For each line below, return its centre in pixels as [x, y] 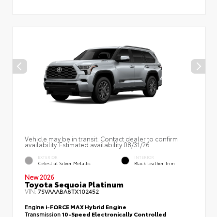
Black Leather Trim [155, 163]
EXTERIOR [48, 157]
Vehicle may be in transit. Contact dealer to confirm [101, 138]
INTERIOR [144, 157]
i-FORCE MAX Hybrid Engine [86, 206]
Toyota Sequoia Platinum [74, 184]
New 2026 [39, 177]
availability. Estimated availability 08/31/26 [87, 144]
